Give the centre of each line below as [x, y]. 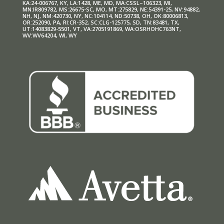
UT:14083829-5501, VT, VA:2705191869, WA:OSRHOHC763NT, [101, 28]
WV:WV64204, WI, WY [49, 35]
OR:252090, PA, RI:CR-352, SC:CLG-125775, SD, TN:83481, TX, [101, 22]
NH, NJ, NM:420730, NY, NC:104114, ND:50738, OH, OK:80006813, [105, 15]
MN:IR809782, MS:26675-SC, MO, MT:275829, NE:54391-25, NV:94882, [111, 9]
